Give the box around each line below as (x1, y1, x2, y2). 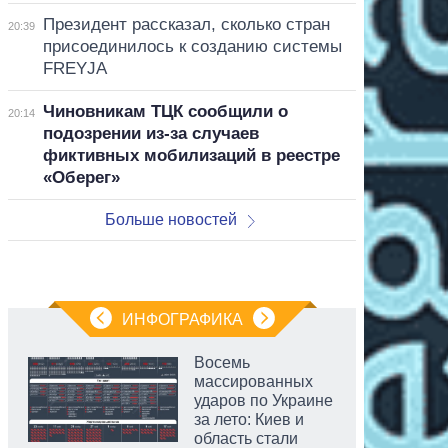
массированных (194, 372, 313, 390)
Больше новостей (105, 210, 238, 228)
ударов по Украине (194, 391, 333, 409)
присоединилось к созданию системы (42, 36, 342, 56)
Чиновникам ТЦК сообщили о (42, 101, 288, 121)
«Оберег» (42, 167, 120, 187)
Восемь (194, 353, 250, 371)
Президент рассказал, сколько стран (42, 14, 330, 34)
